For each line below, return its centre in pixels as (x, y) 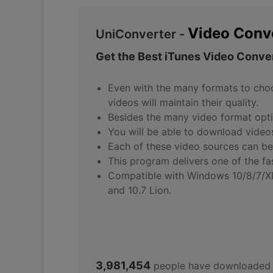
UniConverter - (142, 34)
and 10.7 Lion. (140, 190)
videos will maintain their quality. (183, 103)
